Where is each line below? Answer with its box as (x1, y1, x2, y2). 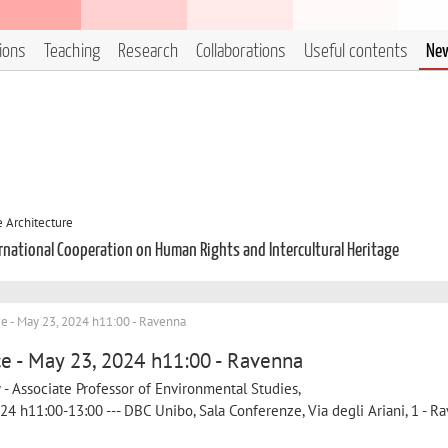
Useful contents (304, 42, 408, 61)
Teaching (44, 42, 100, 61)
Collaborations (196, 42, 286, 61)
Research (118, 42, 178, 61)
